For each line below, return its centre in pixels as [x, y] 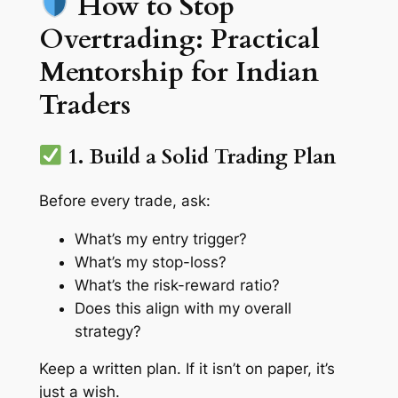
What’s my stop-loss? [150, 262]
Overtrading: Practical [179, 39]
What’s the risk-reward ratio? [177, 285]
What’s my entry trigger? [160, 239]
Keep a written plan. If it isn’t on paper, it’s [187, 369]
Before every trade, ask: [124, 200]
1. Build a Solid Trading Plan [199, 156]
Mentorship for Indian [179, 72]
